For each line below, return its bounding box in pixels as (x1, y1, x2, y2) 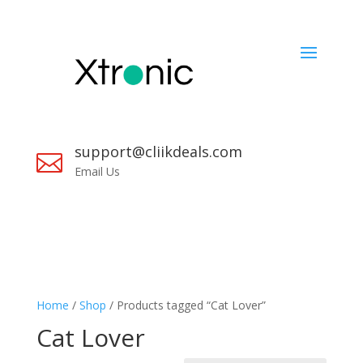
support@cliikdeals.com (74, 142, 242, 162)
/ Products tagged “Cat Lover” (105, 297, 266, 314)
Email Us (74, 164, 120, 180)
